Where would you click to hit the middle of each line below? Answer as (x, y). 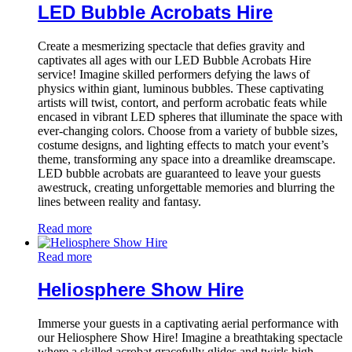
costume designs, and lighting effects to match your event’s (183, 145)
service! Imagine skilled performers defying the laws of (174, 74)
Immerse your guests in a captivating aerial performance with (188, 324)
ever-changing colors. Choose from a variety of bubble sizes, (188, 130)
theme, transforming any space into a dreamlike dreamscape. (187, 159)
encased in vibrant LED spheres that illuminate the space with (190, 116)
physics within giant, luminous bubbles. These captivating (181, 88)
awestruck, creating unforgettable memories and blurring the (186, 187)
